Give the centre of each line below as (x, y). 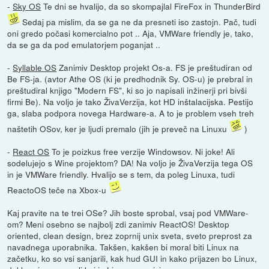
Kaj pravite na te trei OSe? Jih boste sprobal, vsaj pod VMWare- (128, 212)
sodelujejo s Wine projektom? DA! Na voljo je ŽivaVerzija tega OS (130, 162)
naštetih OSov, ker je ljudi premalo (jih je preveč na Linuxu (119, 128)
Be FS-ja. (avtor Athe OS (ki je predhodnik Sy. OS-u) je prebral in (130, 78)
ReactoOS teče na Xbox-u (58, 189)
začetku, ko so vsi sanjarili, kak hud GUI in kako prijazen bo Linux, (132, 258)
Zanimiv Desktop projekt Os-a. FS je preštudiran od (155, 67)
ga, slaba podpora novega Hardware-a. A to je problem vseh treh (131, 113)
